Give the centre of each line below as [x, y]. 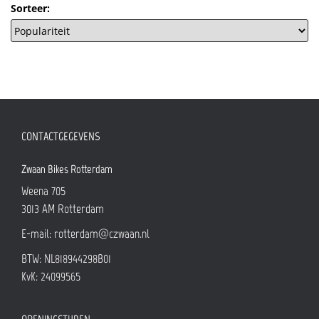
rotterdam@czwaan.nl [102, 234]
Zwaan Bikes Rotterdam [67, 169]
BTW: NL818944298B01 [66, 258]
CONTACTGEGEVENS [61, 136]
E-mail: [38, 234]
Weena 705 [43, 191]
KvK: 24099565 [51, 276]
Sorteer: [30, 8]
